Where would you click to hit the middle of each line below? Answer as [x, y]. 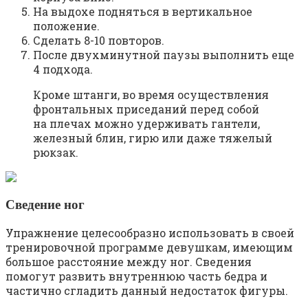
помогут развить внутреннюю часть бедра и [136, 276]
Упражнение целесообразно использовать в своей [150, 232]
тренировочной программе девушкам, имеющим [149, 247]
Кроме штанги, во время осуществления [151, 94]
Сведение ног [45, 205]
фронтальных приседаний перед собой [146, 109]
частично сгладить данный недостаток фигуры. [147, 290]
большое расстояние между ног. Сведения [129, 261]
